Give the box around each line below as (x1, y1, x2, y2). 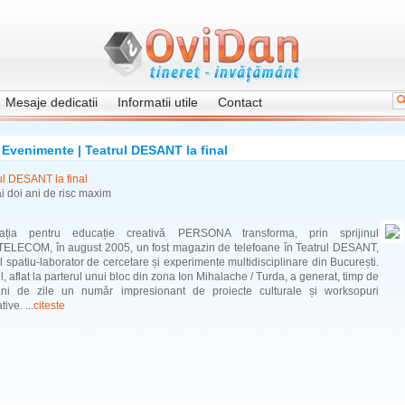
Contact (218, 95, 262, 109)
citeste (33, 299, 65, 312)
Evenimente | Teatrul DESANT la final (2, 143, 228, 157)
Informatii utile (118, 95, 198, 109)
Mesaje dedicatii (5, 95, 98, 109)
